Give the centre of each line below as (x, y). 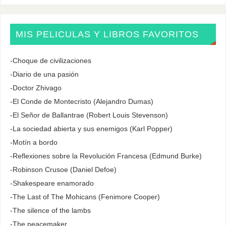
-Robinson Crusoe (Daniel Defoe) (63, 170)
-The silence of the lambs (50, 211)
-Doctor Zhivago (36, 88)
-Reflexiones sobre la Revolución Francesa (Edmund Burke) (106, 156)
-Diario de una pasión (44, 74)
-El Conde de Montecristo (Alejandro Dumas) (81, 102)
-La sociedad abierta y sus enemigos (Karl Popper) (91, 129)
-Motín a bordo (34, 143)
